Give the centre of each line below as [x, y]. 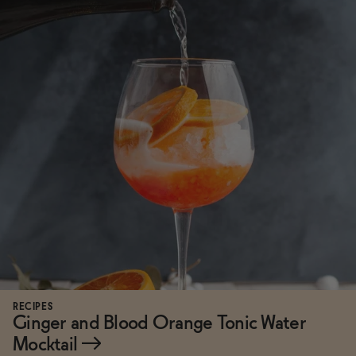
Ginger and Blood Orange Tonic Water [159, 323]
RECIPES [33, 307]
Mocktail [47, 345]
